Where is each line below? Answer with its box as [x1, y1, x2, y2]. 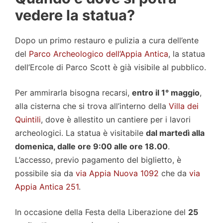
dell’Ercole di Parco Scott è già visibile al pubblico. [15, 62, 206, 73]
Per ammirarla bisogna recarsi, [15, 88, 132, 98]
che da [159, 168, 189, 179]
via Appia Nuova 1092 [76, 168, 159, 179]
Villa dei [169, 101, 199, 111]
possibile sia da [15, 168, 76, 179]
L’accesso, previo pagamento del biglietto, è [15, 155, 181, 165]
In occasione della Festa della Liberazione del [15, 207, 188, 218]
